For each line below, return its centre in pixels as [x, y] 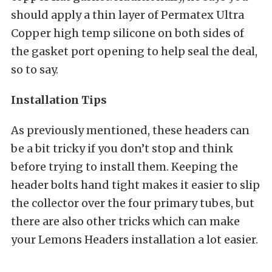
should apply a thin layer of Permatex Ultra [127, 15]
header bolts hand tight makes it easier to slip [135, 185]
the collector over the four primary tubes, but [133, 203]
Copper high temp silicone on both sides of [127, 33]
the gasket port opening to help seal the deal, [134, 51]
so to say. [35, 69]
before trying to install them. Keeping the [124, 166]
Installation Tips [59, 100]
